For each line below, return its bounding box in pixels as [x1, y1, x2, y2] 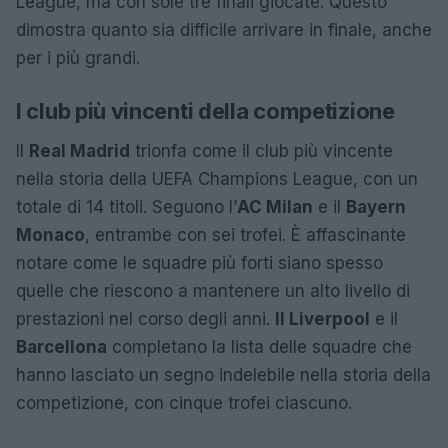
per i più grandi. [16, 48, 140, 68]
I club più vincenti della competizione [16, 98, 395, 124]
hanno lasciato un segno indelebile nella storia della [16, 365, 431, 385]
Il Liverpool [275, 309, 370, 329]
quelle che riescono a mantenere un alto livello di [16, 281, 410, 301]
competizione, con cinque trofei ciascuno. [16, 393, 352, 413]
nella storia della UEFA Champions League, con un [16, 169, 418, 189]
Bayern [346, 197, 406, 217]
